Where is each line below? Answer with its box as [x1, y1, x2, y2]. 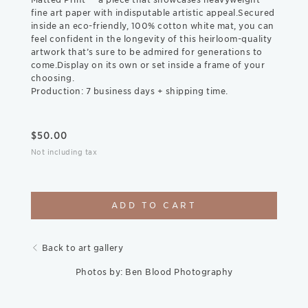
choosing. [30, 72, 75, 83]
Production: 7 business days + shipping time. [30, 85, 228, 96]
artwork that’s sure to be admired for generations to [30, 46, 263, 57]
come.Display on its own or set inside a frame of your [30, 59, 265, 70]
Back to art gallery [41, 242, 124, 253]
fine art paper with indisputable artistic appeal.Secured [30, 7, 275, 18]
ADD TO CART [111, 200, 197, 211]
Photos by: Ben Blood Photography [75, 266, 233, 277]
